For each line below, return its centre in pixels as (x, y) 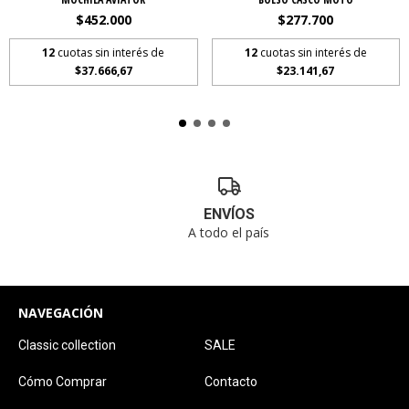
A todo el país (229, 232)
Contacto (231, 381)
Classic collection (67, 345)
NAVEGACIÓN (61, 312)
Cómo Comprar (63, 381)
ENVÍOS (229, 214)
